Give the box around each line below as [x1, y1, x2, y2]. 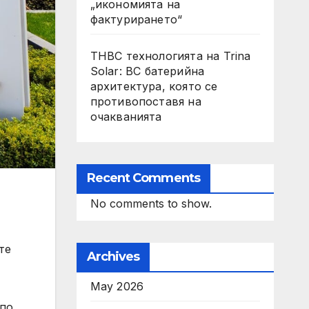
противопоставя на [90, 94, 201, 108]
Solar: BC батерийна [90, 64, 205, 78]
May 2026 [90, 279, 144, 293]
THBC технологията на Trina [90, 49, 251, 63]
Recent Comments [86, 170, 200, 186]
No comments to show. [90, 197, 212, 210]
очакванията [90, 110, 162, 123]
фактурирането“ [90, 12, 183, 26]
